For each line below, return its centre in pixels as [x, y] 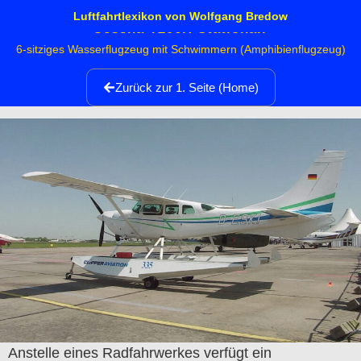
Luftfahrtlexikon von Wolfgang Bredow [180, 16]
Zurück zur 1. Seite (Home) [187, 88]
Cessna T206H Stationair [180, 29]
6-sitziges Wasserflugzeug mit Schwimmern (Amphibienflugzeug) [180, 50]
